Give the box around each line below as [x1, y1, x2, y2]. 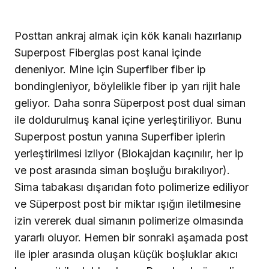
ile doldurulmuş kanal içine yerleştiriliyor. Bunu [14, 113, 241, 126]
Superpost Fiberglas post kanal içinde [14, 46, 201, 59]
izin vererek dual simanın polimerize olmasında [14, 214, 243, 227]
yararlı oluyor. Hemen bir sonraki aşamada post [14, 231, 248, 244]
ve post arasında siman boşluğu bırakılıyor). [14, 163, 230, 177]
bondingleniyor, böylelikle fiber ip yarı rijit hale [14, 79, 240, 92]
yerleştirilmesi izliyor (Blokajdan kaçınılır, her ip [14, 147, 244, 160]
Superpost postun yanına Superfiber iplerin [14, 130, 225, 143]
